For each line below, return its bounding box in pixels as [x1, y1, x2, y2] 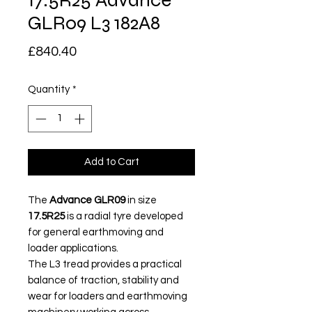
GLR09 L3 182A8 [28, 11, 160, 35]
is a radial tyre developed [65, 210, 183, 221]
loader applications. [28, 242, 118, 253]
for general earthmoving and [28, 226, 164, 237]
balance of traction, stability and [28, 274, 179, 286]
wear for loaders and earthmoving [28, 290, 187, 302]
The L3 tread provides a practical [28, 258, 182, 270]
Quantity [28, 84, 70, 95]
